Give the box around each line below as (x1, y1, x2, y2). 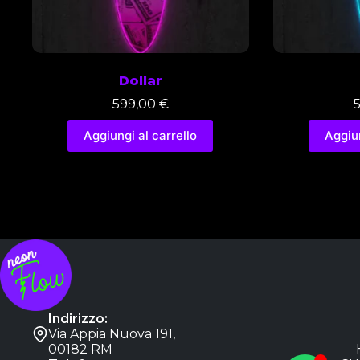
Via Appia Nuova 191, (48, 326, 175, 342)
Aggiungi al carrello (84, 128, 198, 144)
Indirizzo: (48, 311, 108, 326)
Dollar (118, 72, 162, 88)
